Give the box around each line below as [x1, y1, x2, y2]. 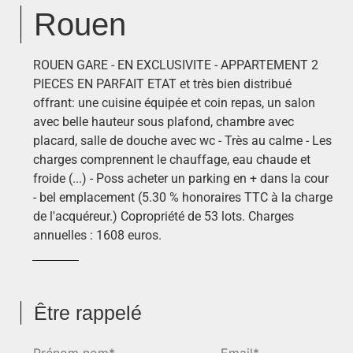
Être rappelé [34, 301, 142, 324]
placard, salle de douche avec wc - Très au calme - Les [33, 133, 332, 149]
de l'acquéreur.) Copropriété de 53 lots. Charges [33, 209, 294, 225]
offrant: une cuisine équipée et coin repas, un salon [33, 95, 315, 111]
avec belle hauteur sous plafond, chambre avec [33, 114, 294, 130]
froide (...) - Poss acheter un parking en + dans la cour [33, 171, 329, 187]
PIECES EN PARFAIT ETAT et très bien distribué [33, 76, 292, 92]
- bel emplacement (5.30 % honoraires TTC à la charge [33, 190, 333, 206]
